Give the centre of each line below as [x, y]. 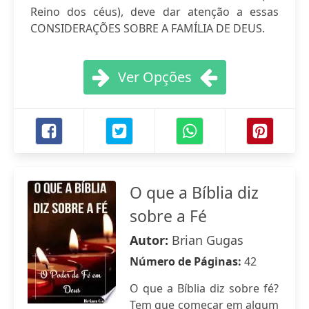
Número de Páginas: [187, 261]
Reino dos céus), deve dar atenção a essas [154, 12]
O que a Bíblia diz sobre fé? [204, 288]
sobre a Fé [168, 216]
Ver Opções [154, 77]
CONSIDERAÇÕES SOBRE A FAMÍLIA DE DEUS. [148, 28]
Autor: [151, 240]
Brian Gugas [208, 240]
